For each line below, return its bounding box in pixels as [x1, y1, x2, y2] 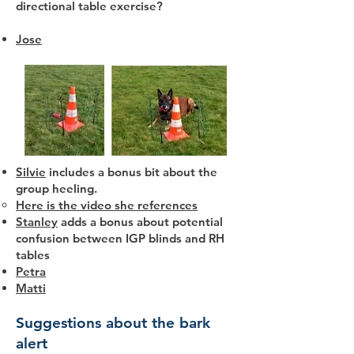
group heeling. [16, 181, 97, 196]
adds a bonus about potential [58, 214, 223, 229]
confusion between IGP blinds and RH [16, 231, 224, 246]
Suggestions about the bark [16, 314, 210, 332]
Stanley [16, 214, 58, 229]
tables [16, 247, 50, 262]
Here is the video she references [16, 198, 198, 213]
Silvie [16, 164, 46, 179]
